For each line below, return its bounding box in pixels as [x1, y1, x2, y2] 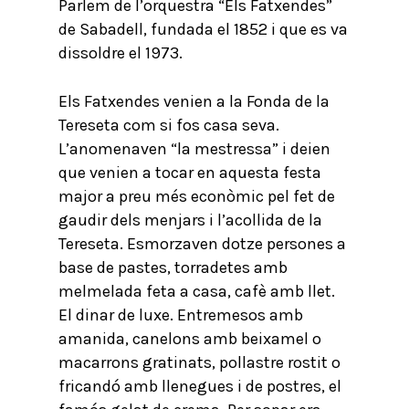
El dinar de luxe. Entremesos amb [58, 305, 303, 325]
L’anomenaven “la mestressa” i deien [58, 139, 330, 159]
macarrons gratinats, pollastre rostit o [58, 352, 341, 372]
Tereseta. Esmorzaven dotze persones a [58, 234, 346, 254]
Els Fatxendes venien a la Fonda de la [58, 91, 330, 111]
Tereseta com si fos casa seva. [58, 115, 279, 135]
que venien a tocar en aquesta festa [58, 163, 321, 183]
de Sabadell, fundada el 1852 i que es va [58, 19, 348, 39]
